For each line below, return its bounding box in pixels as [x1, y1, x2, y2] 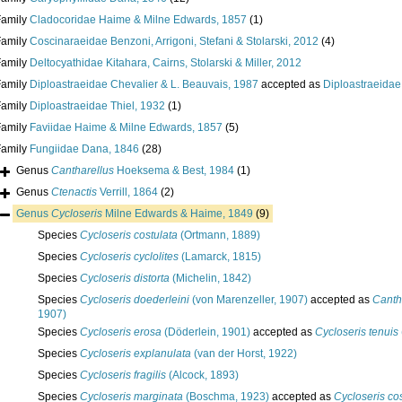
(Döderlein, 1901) [162, 326, 250, 339]
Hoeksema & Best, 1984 [114, 164, 234, 178]
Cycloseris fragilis [80, 369, 166, 382]
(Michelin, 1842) [170, 272, 251, 285]
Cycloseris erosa [80, 326, 162, 339]
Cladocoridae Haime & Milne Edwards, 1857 [30, 13, 247, 27]
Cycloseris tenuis [315, 326, 398, 339]
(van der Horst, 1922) [191, 347, 297, 361]
